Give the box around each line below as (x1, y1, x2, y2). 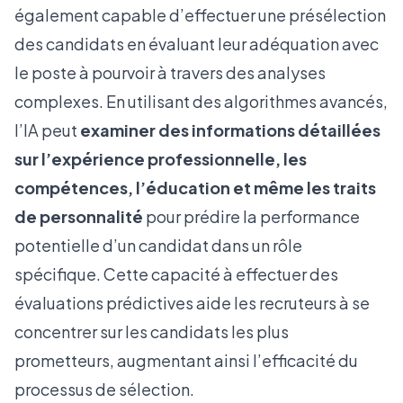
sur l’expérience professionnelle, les (14, 148, 307, 169)
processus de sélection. (14, 379, 194, 399)
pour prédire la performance (143, 206, 360, 227)
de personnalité (14, 206, 143, 227)
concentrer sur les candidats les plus (14, 321, 289, 342)
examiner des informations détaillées (80, 120, 381, 140)
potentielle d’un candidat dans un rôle (14, 235, 302, 255)
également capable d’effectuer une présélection (14, 4, 386, 25)
